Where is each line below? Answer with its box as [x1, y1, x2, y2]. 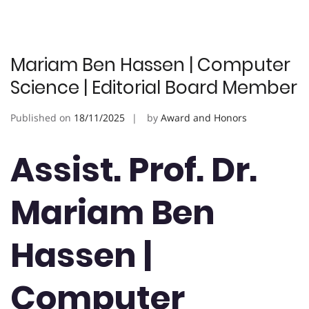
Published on [10, 111, 74, 125]
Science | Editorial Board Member [10, 75, 297, 101]
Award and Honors [161, 111, 247, 125]
